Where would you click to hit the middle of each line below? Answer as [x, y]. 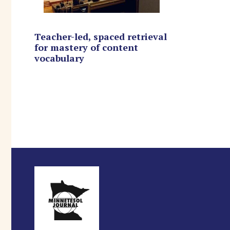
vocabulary [59, 58]
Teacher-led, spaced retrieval [101, 36]
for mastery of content [86, 47]
